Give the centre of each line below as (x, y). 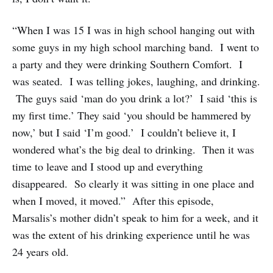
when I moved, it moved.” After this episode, (113, 201)
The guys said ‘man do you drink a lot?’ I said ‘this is (135, 98)
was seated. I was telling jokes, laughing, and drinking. (136, 81)
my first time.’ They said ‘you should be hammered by (132, 115)
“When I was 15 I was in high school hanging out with (133, 30)
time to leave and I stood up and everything (108, 167)
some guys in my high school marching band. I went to (136, 47)
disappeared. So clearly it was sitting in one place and (133, 184)
